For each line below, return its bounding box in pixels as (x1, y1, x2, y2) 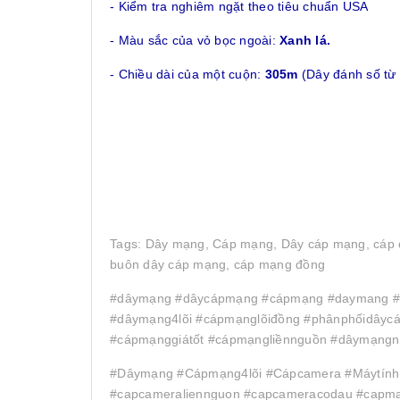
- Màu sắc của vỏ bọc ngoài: (110, 33, 279, 48)
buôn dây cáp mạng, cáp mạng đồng (110, 257, 325, 272)
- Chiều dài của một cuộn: (110, 67, 265, 82)
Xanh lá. (279, 33, 330, 48)
